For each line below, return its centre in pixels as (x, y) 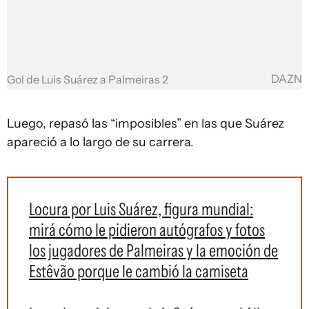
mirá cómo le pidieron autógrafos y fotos (147, 229)
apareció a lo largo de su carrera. (100, 142)
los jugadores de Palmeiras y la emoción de (153, 250)
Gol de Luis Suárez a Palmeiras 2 (88, 79)
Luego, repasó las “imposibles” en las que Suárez (146, 123)
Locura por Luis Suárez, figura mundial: (141, 209)
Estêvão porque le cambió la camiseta (139, 271)
